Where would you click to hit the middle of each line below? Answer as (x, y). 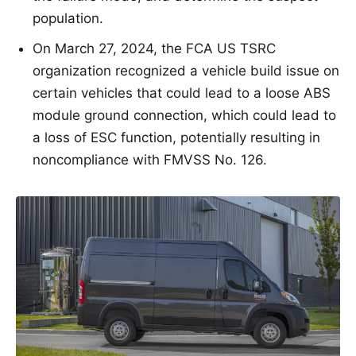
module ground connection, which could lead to (184, 116)
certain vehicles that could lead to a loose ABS (182, 93)
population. (68, 19)
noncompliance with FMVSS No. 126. (150, 160)
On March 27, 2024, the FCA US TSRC (154, 49)
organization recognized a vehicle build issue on (186, 71)
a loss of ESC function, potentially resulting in (176, 138)
